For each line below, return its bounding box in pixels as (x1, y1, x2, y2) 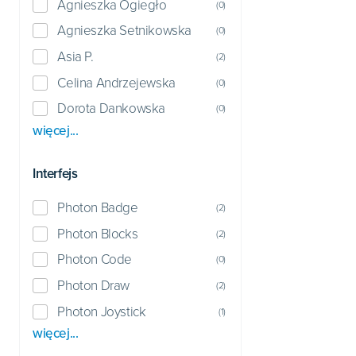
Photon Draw (57, 277, 130, 295)
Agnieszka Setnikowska (57, 22, 192, 40)
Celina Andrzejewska (57, 74, 176, 91)
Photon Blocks (57, 225, 138, 242)
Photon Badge (57, 199, 138, 217)
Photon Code (57, 251, 132, 269)
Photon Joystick (57, 303, 146, 320)
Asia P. (57, 48, 94, 66)
